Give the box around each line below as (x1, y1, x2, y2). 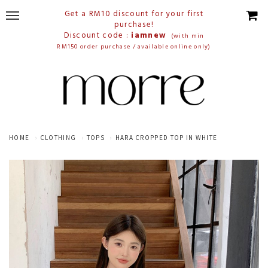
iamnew (131, 29, 171, 42)
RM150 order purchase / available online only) (57, 42, 211, 51)
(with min (170, 31, 205, 41)
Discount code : (63, 29, 132, 42)
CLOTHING (39, 133, 77, 142)
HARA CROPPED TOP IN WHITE (115, 133, 218, 142)
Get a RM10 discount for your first (64, 8, 204, 20)
